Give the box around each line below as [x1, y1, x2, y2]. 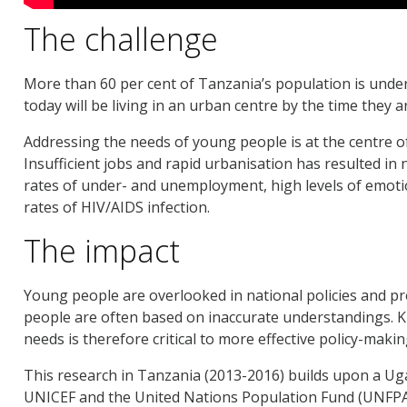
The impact [24, 229, 180, 272]
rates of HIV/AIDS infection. [24, 196, 210, 217]
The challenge [24, 17, 218, 60]
